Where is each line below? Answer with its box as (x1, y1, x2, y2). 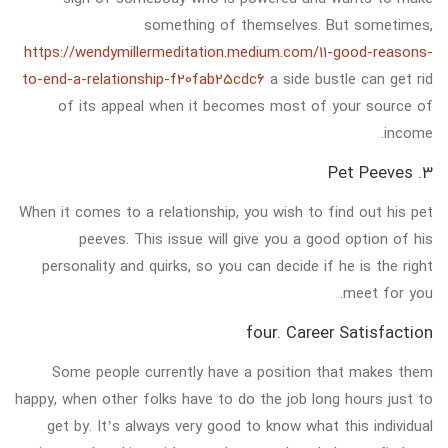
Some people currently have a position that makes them (52, 358, 433, 385)
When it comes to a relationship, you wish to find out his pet (19, 198, 433, 225)
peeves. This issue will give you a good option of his (79, 225, 433, 252)
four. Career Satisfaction (246, 317, 433, 347)
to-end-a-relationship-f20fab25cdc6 (22, 65, 265, 92)
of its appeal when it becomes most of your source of (58, 92, 433, 119)
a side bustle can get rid (265, 65, 433, 92)
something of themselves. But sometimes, (144, 11, 433, 38)
